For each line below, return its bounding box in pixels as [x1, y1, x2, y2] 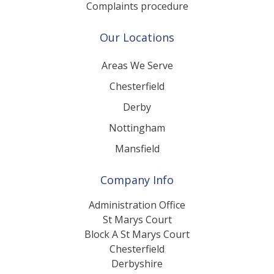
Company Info [100, 187, 174, 202]
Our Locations [100, 44, 174, 59]
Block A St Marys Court [84, 242, 190, 256]
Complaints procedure [86, 13, 188, 28]
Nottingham [109, 135, 165, 149]
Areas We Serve [101, 73, 173, 87]
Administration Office [89, 212, 185, 226]
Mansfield [114, 156, 160, 170]
